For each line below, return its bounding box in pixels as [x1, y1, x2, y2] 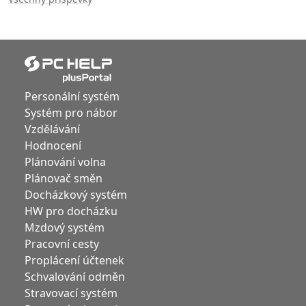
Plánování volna [25, 154, 106, 170]
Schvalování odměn [25, 269, 125, 285]
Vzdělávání [25, 122, 80, 137]
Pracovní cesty [25, 236, 99, 252]
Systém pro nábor [25, 105, 117, 121]
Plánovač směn [25, 171, 102, 186]
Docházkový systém [25, 187, 127, 203]
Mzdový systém [25, 220, 105, 236]
